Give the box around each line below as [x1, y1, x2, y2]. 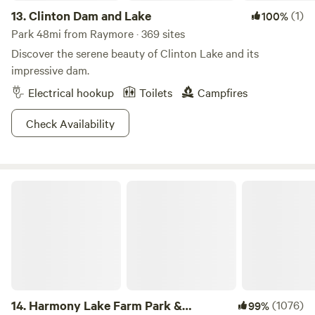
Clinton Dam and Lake [29, 7, 151, 24]
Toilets [139, 84, 172, 100]
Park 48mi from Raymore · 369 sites [11, 25, 185, 41]
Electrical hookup [28, 84, 114, 100]
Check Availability [26, 115, 115, 131]
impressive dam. [11, 62, 89, 77]
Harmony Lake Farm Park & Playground [11, 179, 182, 193]
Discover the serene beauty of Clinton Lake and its [11, 45, 259, 60]
